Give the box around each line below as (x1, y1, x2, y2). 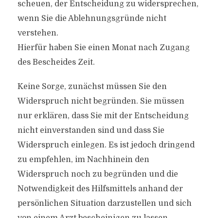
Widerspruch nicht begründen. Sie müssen (17, 97, 184, 106)
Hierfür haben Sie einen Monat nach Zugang (17, 43, 190, 52)
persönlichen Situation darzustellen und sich (17, 199, 192, 208)
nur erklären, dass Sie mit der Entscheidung (17, 111, 189, 120)
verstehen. (17, 29, 58, 37)
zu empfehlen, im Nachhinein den (17, 155, 149, 164)
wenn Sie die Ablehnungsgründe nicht (17, 14, 166, 23)
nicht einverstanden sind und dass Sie (17, 126, 164, 135)
